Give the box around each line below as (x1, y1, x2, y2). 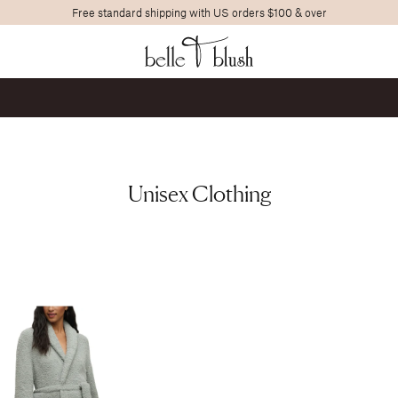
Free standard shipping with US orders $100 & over (71, 5, 327, 20)
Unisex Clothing (127, 180, 271, 207)
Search (344, 26, 380, 41)
